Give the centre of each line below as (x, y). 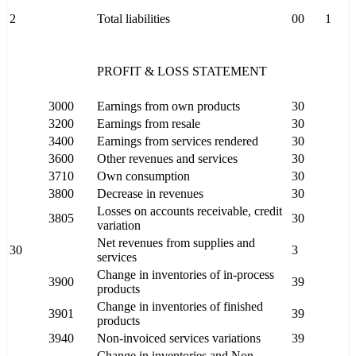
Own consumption (143, 176)
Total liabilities (133, 19)
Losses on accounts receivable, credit (190, 211)
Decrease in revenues (150, 194)
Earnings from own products (168, 106)
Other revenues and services (167, 159)
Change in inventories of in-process (186, 275)
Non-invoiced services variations (179, 339)
